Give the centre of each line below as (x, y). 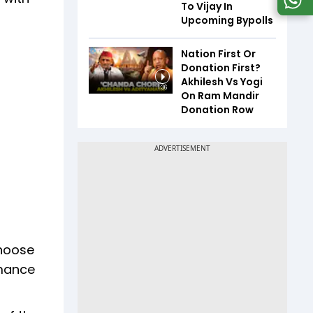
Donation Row (217, 109)
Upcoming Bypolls (227, 20)
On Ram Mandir (220, 95)
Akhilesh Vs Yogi (222, 81)
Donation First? (221, 67)
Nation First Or (218, 53)
